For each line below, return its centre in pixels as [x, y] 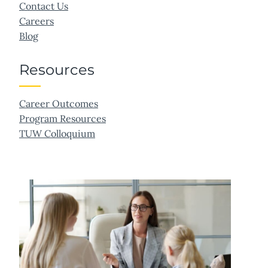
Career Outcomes [59, 104]
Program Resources [63, 119]
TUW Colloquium [57, 134]
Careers [36, 21]
